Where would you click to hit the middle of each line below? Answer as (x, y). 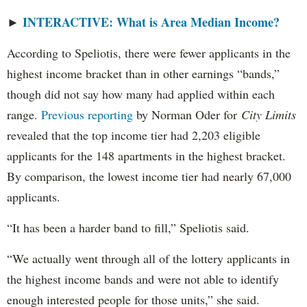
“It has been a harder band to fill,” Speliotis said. (128, 228)
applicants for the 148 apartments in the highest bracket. (146, 156)
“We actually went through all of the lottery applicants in (148, 259)
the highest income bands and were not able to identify (143, 279)
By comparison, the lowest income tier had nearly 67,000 (149, 176)
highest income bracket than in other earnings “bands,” (143, 74)
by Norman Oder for (187, 115)
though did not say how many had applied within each (141, 94)
